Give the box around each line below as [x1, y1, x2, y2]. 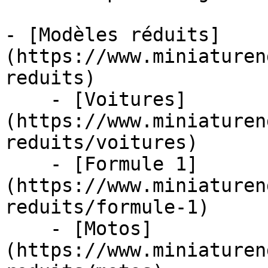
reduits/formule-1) [5, 196, 209, 218]
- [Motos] [5, 218, 50, 239]
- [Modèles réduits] [5, 24, 221, 45]
